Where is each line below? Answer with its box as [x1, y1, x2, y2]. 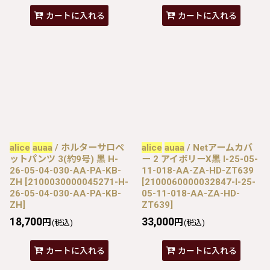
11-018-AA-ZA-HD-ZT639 [142, 165, 254, 176]
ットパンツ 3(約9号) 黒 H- [10, 153, 118, 165]
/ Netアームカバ [184, 142, 253, 153]
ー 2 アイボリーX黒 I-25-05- [142, 153, 258, 165]
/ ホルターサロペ [52, 142, 124, 153]
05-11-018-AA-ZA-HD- [142, 187, 240, 199]
